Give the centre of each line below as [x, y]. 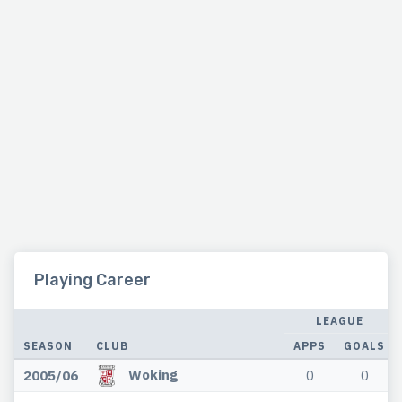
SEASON [48, 346]
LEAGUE [339, 321]
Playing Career [92, 280]
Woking [153, 375]
